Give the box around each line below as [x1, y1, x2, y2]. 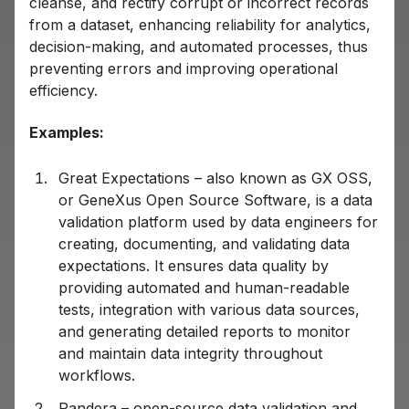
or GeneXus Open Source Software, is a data [58, 191, 372, 210]
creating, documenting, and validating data [58, 235, 350, 254]
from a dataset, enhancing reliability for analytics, [29, 16, 371, 35]
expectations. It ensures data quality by [58, 257, 329, 276]
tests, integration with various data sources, [58, 300, 360, 320]
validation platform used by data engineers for [58, 213, 378, 232]
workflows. [58, 366, 135, 385]
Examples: [29, 123, 104, 142]
